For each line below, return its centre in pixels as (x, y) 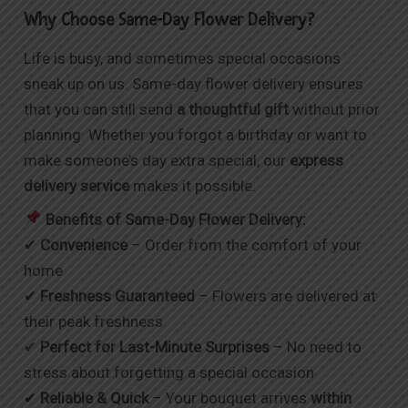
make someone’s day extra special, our (157, 161)
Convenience (84, 245)
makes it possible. (193, 186)
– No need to (316, 347)
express (317, 161)
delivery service (77, 186)
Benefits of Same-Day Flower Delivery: (175, 219)
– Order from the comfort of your (245, 245)
